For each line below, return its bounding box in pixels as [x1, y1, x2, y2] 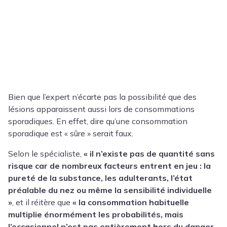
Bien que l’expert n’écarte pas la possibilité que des [8, 92, 197, 102]
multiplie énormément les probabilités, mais [8, 209, 183, 220]
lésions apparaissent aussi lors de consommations [8, 104, 195, 115]
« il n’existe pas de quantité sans [84, 148, 215, 159]
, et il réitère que [12, 197, 72, 208]
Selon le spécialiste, [8, 148, 84, 159]
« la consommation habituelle [72, 197, 189, 208]
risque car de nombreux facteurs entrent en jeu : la [8, 161, 211, 171]
